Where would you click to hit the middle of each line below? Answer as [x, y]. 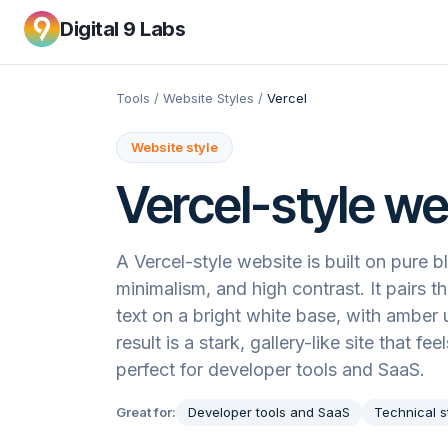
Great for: [146, 412]
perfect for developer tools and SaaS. [270, 369]
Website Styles [208, 98]
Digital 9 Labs [122, 28]
